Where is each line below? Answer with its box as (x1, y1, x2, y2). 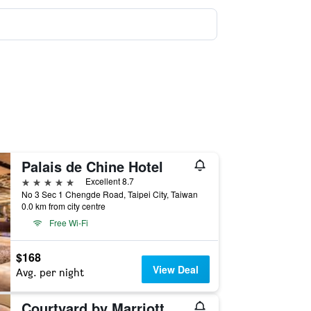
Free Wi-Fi (49, 217, 88, 228)
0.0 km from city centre (21, 200, 106, 212)
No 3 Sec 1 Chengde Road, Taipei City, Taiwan (21, 188, 198, 200)
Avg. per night (15, 266, 84, 279)
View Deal (153, 262, 199, 276)
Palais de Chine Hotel (21, 156, 163, 176)
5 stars (20, 174, 53, 187)
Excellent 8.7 (85, 175, 134, 187)
